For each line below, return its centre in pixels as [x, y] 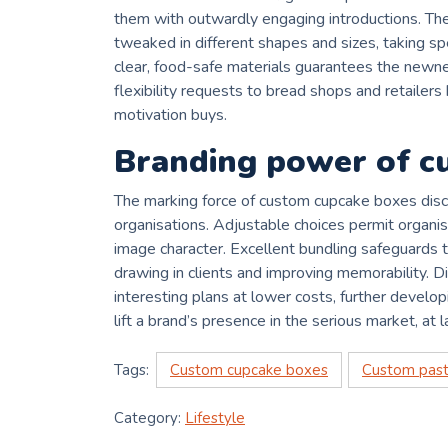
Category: [149, 418]
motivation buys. [170, 115]
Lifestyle [215, 418]
